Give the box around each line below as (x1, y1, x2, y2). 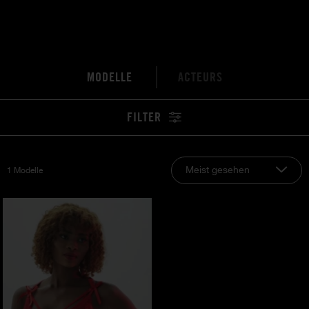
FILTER (127, 110, 165, 124)
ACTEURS (177, 70, 223, 84)
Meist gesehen (186, 164, 250, 176)
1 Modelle (7, 166, 43, 176)
